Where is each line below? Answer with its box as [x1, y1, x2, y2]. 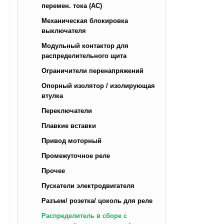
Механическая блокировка [41, 17, 128, 25]
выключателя [41, 27, 86, 35]
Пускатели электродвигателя [41, 182, 134, 190]
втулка [41, 92, 63, 100]
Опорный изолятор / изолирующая [41, 82, 155, 90]
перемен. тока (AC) [41, 2, 102, 10]
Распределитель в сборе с [41, 212, 127, 220]
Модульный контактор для [41, 42, 128, 50]
